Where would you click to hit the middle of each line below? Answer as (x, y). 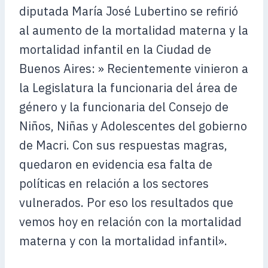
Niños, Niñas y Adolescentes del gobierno (133, 126)
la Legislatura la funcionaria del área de (128, 88)
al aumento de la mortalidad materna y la (134, 30)
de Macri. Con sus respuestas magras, (123, 145)
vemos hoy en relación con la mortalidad (130, 222)
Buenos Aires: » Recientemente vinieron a (134, 68)
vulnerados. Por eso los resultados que (126, 202)
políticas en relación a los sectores (114, 183)
